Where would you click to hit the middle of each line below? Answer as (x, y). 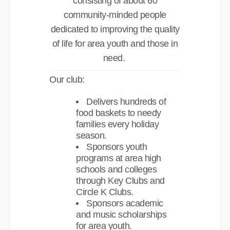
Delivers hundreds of (126, 101)
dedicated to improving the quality (115, 29)
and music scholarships (121, 214)
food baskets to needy (119, 113)
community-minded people (115, 15)
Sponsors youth (117, 147)
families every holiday (118, 124)
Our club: (67, 79)
